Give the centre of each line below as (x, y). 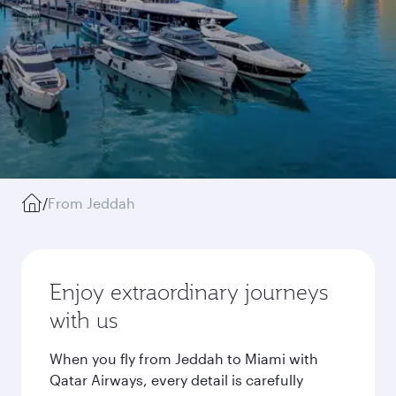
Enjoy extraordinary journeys (189, 292)
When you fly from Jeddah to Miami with (184, 358)
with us (84, 320)
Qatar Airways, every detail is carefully (176, 380)
